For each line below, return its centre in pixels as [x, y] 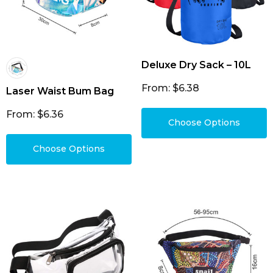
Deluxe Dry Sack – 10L [196, 65]
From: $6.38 [170, 88]
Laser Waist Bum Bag [60, 91]
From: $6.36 [35, 114]
